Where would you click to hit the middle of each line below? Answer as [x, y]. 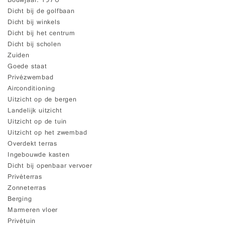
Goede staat [27, 67]
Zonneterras [27, 189]
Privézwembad [31, 78]
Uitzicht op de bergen [42, 100]
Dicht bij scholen [34, 45]
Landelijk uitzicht [35, 111]
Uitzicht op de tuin [37, 123]
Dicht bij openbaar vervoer [50, 167]
